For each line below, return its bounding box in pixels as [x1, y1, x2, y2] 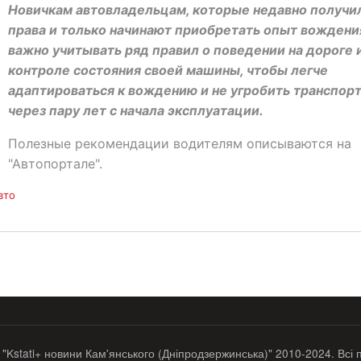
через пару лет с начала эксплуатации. [8, 102, 263, 118]
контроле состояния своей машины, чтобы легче [8, 62, 328, 78]
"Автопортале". [8, 156, 102, 172]
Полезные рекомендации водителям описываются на [8, 135, 351, 151]
